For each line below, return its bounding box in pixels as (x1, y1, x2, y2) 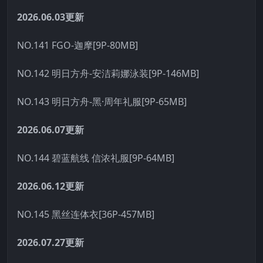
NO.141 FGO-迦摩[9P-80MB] (17, 38, 138, 52)
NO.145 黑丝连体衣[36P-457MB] (17, 207, 154, 221)
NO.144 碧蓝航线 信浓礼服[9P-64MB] (17, 151, 174, 164)
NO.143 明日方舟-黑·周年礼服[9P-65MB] (17, 95, 187, 108)
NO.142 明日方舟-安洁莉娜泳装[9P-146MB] (17, 66, 199, 80)
